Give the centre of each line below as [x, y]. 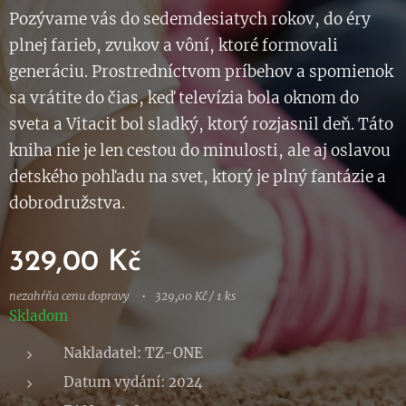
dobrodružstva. [67, 203]
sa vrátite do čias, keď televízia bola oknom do [184, 98]
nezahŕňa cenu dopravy [69, 296]
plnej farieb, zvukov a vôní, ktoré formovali [174, 46]
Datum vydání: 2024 [133, 382]
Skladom [39, 316]
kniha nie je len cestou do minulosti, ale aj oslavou [200, 151]
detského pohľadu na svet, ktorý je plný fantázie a [198, 177]
